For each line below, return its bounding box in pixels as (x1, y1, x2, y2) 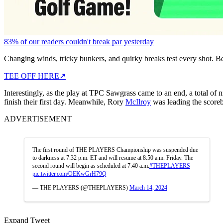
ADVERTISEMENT (4, 114, 72, 123)
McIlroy (125, 97, 151, 106)
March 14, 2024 (129, 184, 167, 191)
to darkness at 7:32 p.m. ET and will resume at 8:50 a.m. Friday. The (32, 154, 193, 161)
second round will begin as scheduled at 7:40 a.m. (32, 162, 149, 169)
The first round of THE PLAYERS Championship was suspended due (32, 146, 198, 153)
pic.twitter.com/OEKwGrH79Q (32, 170, 107, 177)
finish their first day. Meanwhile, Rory (4, 97, 125, 106)
